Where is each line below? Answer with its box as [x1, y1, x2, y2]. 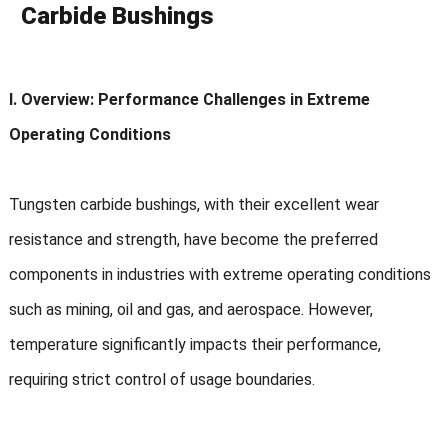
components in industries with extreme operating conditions [8, 265, 431, 285]
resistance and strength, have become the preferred [8, 230, 378, 250]
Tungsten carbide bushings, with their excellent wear [8, 195, 379, 215]
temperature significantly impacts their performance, [8, 335, 381, 355]
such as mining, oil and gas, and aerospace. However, [8, 300, 373, 320]
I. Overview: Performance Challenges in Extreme [8, 90, 370, 110]
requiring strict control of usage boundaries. [8, 370, 315, 390]
